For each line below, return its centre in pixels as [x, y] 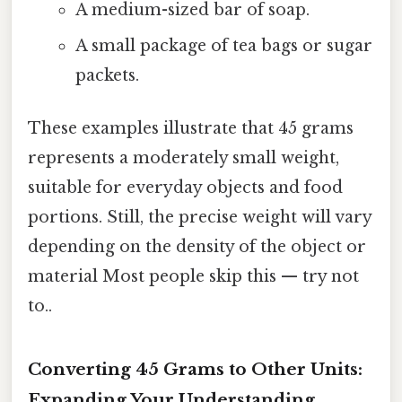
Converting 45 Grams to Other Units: [195, 369]
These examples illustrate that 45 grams [191, 128]
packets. [107, 75]
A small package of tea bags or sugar [223, 45]
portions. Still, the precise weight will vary [200, 217]
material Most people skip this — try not [193, 276]
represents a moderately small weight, [184, 157]
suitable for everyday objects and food [185, 187]
